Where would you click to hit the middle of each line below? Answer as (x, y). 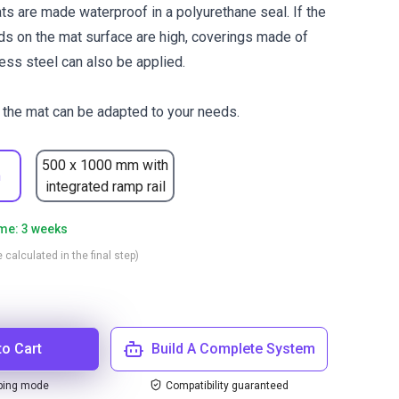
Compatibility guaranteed (227, 386)
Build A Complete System (233, 349)
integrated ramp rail (105, 186)
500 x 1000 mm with (105, 165)
